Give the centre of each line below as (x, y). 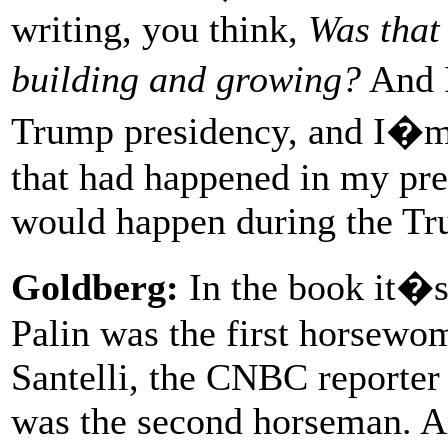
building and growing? (186, 78)
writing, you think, (159, 28)
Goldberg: (95, 286)
